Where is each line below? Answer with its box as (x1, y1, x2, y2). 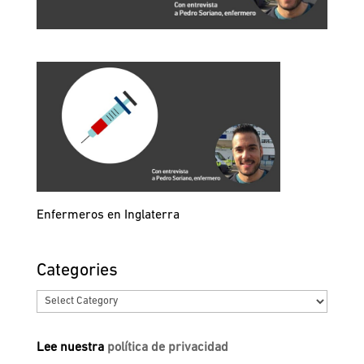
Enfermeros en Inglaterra (36, 209, 180, 223)
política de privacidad (106, 341, 228, 355)
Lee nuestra (36, 341, 107, 355)
